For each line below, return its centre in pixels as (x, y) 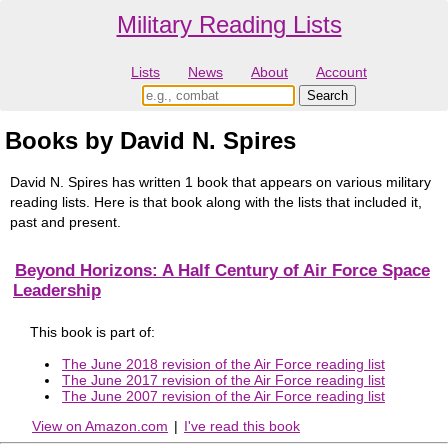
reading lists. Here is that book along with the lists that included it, (216, 201)
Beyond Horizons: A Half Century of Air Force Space (222, 271)
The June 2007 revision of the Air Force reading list (223, 395)
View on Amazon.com (100, 426)
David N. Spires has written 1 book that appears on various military (220, 181)
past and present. (65, 221)
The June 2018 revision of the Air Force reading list (223, 363)
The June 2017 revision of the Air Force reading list (223, 379)
